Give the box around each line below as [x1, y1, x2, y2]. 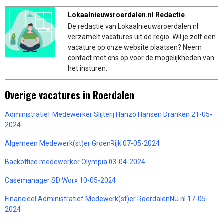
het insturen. [68, 64, 107, 72]
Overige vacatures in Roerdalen [5, 87, 134, 102]
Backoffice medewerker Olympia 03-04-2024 [5, 157, 145, 166]
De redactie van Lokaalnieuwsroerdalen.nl [68, 22, 198, 30]
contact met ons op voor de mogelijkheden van [68, 53, 214, 62]
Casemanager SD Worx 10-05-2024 [5, 176, 116, 184]
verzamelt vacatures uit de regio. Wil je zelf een [68, 32, 216, 41]
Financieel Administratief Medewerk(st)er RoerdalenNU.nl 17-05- [5, 194, 208, 203]
